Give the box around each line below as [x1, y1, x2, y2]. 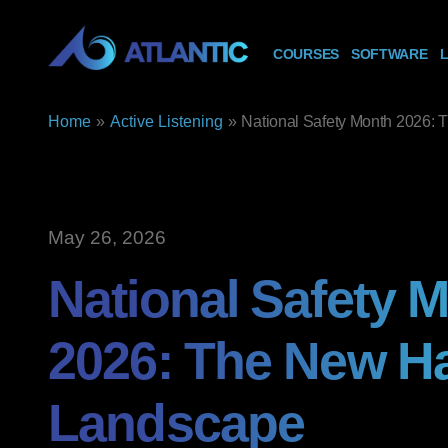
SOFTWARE [350, 47, 428, 62]
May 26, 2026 [48, 227, 166, 248]
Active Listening [109, 113, 223, 130]
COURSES [273, 47, 339, 62]
